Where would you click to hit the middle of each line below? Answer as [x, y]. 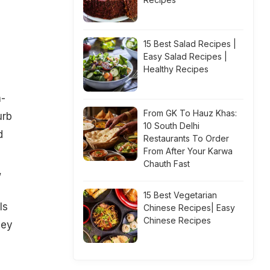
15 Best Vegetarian [180, 195]
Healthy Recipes [176, 69]
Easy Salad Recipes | [185, 56]
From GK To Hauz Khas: [190, 113]
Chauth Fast [167, 164]
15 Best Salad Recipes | [190, 44]
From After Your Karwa [188, 151]
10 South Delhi [171, 126]
